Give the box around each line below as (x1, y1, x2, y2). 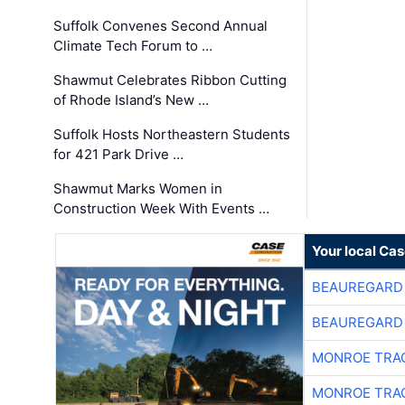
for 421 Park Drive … (53, 146, 184, 164)
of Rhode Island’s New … (53, 91, 210, 109)
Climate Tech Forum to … (53, 37, 213, 55)
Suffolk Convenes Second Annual (53, 17, 268, 35)
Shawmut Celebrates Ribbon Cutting (53, 71, 287, 89)
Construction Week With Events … (53, 200, 270, 218)
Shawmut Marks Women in (53, 180, 223, 198)
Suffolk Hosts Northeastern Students (53, 126, 291, 144)
